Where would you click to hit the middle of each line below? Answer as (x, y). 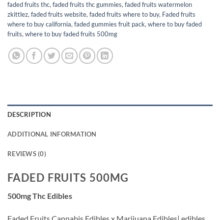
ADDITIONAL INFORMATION (52, 134)
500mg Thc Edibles (40, 196)
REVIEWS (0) (27, 154)
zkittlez (18, 14)
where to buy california (39, 24)
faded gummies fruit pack (110, 24)
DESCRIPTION (29, 115)
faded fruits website (59, 14)
